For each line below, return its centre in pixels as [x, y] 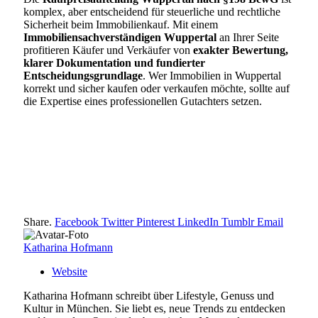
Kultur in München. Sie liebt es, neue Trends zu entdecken [154, 308]
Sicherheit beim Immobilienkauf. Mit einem [121, 24]
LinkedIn [198, 221]
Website [70, 271]
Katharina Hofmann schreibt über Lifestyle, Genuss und [149, 295]
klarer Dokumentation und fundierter [114, 62]
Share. [38, 221]
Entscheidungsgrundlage [83, 75]
